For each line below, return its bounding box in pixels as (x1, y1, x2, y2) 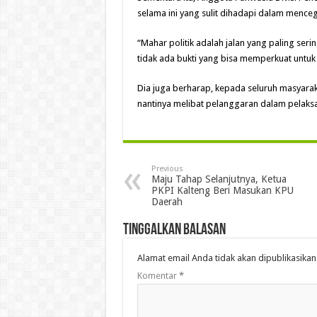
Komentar (137, 270, 179, 282)
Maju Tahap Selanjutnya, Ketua (151, 173, 287, 185)
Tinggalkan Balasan (122, 222, 226, 239)
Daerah (151, 196, 183, 208)
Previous (151, 164, 183, 174)
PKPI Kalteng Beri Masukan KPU (151, 185, 294, 197)
